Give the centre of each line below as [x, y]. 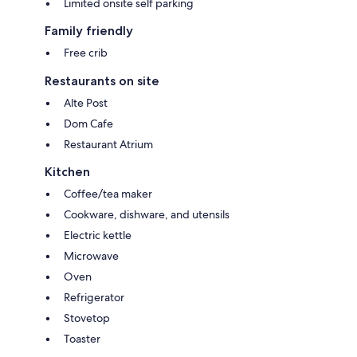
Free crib [86, 52]
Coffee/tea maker [108, 193]
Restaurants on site [102, 80]
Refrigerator [94, 297]
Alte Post [86, 102]
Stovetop [87, 318]
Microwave [91, 255]
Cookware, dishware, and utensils [147, 214]
